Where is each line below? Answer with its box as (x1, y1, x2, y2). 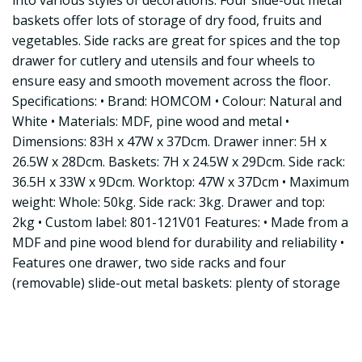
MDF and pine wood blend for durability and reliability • (12, 234, 344, 251)
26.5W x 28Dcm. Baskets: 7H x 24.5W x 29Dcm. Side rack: (12, 153, 345, 170)
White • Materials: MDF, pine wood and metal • (12, 112, 289, 130)
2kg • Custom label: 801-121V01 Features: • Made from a (12, 213, 348, 231)
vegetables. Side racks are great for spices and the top (12, 32, 340, 49)
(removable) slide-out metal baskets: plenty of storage (12, 274, 340, 292)
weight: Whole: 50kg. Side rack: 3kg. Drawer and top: (12, 193, 325, 211)
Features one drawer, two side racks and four (12, 254, 286, 271)
